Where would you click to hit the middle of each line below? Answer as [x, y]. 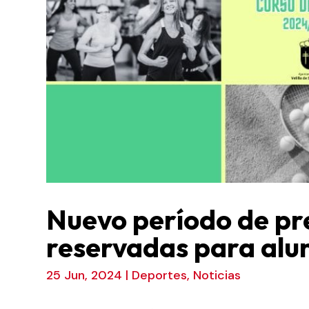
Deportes [160, 276]
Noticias [217, 276]
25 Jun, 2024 [84, 276]
